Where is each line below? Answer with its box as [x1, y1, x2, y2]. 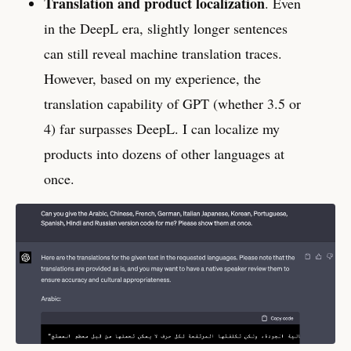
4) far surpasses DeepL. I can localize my [44, 118, 280, 138]
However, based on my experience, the [44, 68, 261, 88]
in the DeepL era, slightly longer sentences [44, 18, 288, 38]
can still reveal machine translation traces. [44, 43, 282, 63]
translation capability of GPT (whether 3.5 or [44, 93, 301, 113]
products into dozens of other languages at [44, 143, 284, 163]
